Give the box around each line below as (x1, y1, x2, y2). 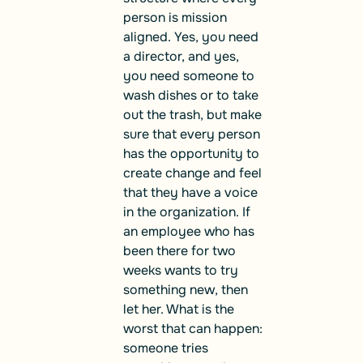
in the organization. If (123, 203, 250, 220)
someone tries (123, 339, 208, 357)
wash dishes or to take (123, 86, 258, 104)
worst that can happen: (123, 319, 263, 337)
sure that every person (123, 125, 260, 143)
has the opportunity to (123, 144, 259, 162)
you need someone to (123, 66, 254, 84)
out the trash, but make (123, 105, 262, 123)
